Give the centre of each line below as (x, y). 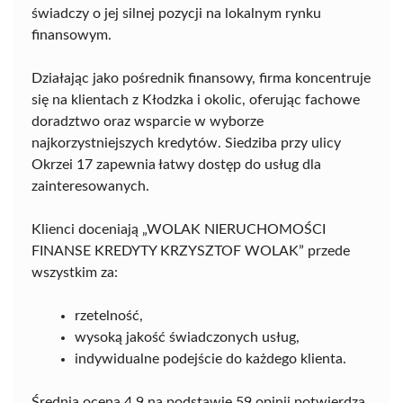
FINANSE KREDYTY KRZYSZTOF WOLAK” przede (191, 251)
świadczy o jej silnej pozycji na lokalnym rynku (176, 13)
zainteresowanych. (90, 186)
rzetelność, (109, 316)
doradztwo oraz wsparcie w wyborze (148, 121)
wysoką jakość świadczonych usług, (187, 337)
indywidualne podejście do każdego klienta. (210, 359)
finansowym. (72, 35)
